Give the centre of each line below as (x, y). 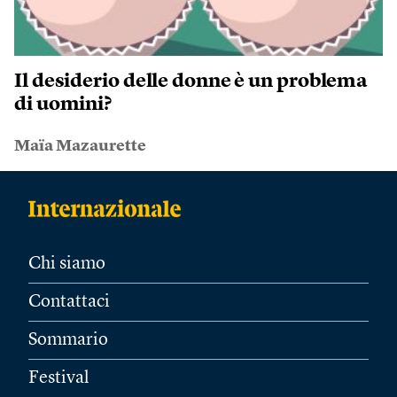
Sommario (68, 340)
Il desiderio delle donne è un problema (191, 81)
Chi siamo (67, 264)
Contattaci (69, 302)
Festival (59, 378)
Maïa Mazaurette (80, 146)
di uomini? (63, 104)
